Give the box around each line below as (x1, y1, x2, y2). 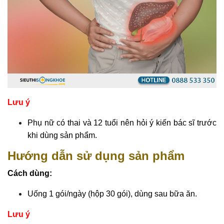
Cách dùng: (7, 168, 52, 177)
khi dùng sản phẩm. (27, 130, 97, 139)
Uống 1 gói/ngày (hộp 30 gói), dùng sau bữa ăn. (27, 189, 197, 198)
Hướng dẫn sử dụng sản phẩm (7, 148, 184, 162)
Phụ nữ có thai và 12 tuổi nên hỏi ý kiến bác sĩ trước (27, 118, 216, 127)
